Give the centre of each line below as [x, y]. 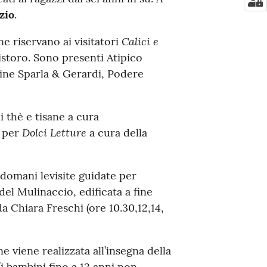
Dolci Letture [54, 132]
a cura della [117, 132]
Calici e [140, 41]
